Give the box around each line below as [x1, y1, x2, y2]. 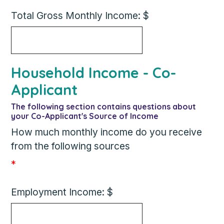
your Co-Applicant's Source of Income [11, 111, 159, 121]
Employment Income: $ [11, 186, 113, 198]
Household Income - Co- [11, 63, 176, 81]
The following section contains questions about [11, 101, 196, 111]
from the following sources [11, 140, 130, 152]
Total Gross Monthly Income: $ [11, 9, 149, 21]
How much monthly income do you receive [11, 126, 202, 138]
